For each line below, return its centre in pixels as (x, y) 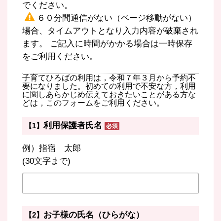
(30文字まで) (46, 161)
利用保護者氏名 (73, 126)
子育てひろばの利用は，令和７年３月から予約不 (109, 78)
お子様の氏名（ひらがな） (94, 215)
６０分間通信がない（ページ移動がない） (117, 18)
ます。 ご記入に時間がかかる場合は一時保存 (107, 44)
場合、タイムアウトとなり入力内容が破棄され (110, 31)
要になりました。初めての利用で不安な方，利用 (109, 86)
